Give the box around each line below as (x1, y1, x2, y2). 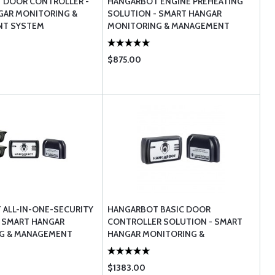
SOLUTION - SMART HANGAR (107, 8, 222, 19)
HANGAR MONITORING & (107, 228, 205, 239)
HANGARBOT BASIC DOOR (107, 204, 211, 215)
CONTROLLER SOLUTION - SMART (107, 216, 243, 227)
